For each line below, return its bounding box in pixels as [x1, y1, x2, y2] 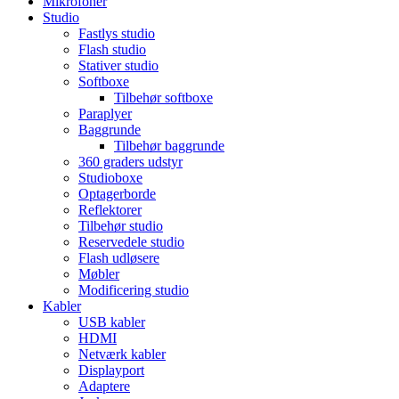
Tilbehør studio [78, 217, 163, 233]
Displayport [78, 362, 144, 378]
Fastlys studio [78, 25, 155, 41]
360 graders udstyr [78, 153, 183, 169]
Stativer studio [78, 57, 159, 73]
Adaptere [78, 378, 130, 394]
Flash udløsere [78, 249, 159, 265]
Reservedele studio [78, 233, 184, 249]
